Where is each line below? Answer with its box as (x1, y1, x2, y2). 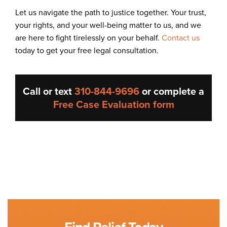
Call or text (23, 83, 74, 99)
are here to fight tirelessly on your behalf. (15, 31, 162, 44)
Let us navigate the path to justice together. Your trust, (15, 6, 206, 18)
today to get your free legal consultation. (15, 44, 159, 56)
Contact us (162, 31, 200, 44)
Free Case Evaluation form (53, 96, 174, 112)
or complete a (139, 83, 204, 99)
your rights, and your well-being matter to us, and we (15, 19, 201, 31)
